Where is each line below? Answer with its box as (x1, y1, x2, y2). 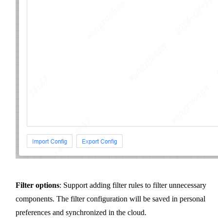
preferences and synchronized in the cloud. (16, 208, 146, 217)
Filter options (16, 181, 59, 189)
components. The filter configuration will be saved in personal (16, 194, 205, 203)
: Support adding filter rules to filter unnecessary (59, 181, 206, 189)
